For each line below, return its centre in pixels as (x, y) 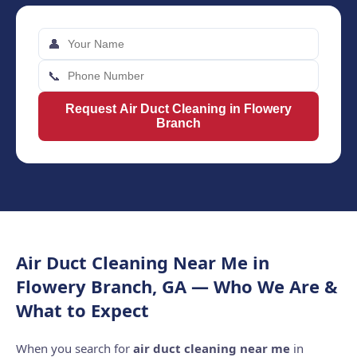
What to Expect (82, 310)
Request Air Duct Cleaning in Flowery (178, 109)
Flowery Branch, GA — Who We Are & (177, 286)
